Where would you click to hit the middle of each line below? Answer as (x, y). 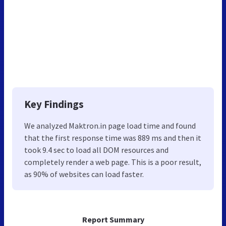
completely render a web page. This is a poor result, (113, 162)
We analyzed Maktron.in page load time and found (110, 126)
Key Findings (54, 104)
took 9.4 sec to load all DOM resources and (96, 150)
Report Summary (113, 220)
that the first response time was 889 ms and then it (113, 138)
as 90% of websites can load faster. (84, 174)
